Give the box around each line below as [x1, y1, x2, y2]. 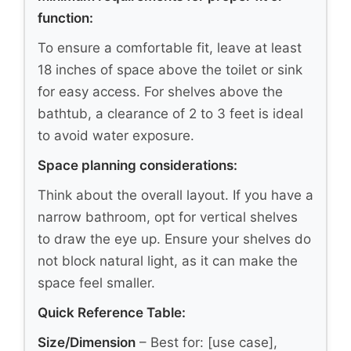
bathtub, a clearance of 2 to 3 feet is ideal [38, 106, 303, 122]
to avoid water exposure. [38, 128, 194, 144]
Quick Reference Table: [38, 305, 186, 321]
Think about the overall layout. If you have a [38, 187, 313, 204]
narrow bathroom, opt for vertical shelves [38, 209, 298, 226]
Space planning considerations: [38, 157, 237, 174]
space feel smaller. [38, 275, 155, 291]
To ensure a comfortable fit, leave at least [38, 40, 302, 56]
